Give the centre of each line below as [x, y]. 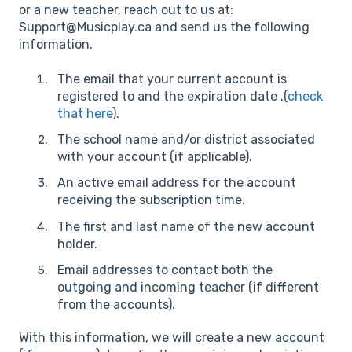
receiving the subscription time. [151, 200]
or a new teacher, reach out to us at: [126, 9]
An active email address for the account [177, 183]
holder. [77, 244]
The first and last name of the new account [186, 226]
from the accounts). [116, 304]
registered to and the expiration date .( [172, 97]
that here [85, 114]
